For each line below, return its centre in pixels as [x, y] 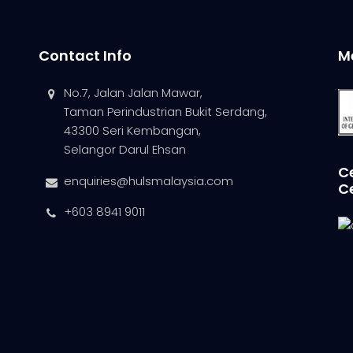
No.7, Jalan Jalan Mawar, [134, 93]
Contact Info [85, 56]
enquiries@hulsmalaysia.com [149, 181]
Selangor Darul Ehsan [125, 150]
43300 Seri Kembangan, [133, 131]
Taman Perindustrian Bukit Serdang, [166, 112]
